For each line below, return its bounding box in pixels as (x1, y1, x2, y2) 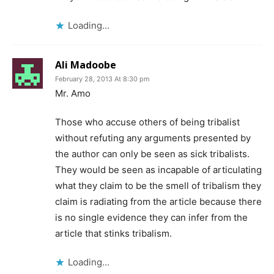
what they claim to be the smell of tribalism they (55, 179, 261, 191)
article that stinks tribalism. (55, 227, 172, 239)
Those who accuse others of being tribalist (55, 116, 240, 128)
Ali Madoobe (55, 57, 116, 72)
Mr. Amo (55, 87, 91, 99)
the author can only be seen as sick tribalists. (55, 147, 250, 160)
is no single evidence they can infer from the (55, 211, 248, 223)
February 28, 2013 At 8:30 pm (55, 74, 150, 83)
